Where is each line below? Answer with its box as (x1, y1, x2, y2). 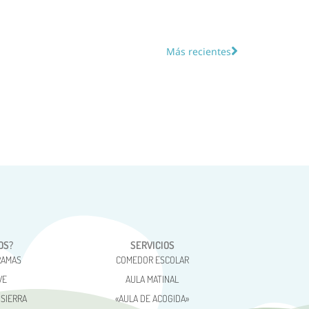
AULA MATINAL (126, 273, 179, 286)
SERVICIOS (130, 239, 175, 252)
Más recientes (166, 45, 231, 59)
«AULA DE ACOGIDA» (115, 292, 190, 305)
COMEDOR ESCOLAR (115, 254, 189, 266)
